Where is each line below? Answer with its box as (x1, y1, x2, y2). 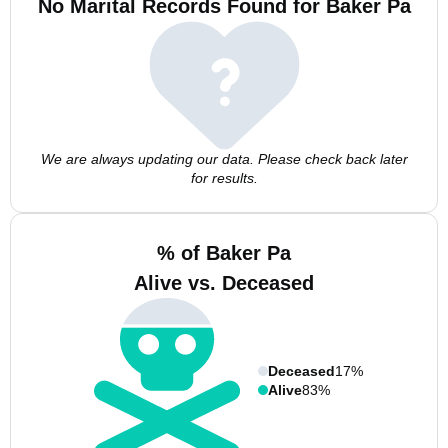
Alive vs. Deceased (134, 272, 314, 294)
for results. (190, 170, 258, 186)
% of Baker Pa (157, 242, 291, 264)
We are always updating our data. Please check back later (40, 151, 408, 167)
